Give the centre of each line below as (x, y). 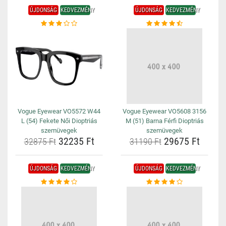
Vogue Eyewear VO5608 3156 (164, 111)
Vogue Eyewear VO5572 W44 (59, 111)
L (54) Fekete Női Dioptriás (59, 121)
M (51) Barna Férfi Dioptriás (164, 121)
